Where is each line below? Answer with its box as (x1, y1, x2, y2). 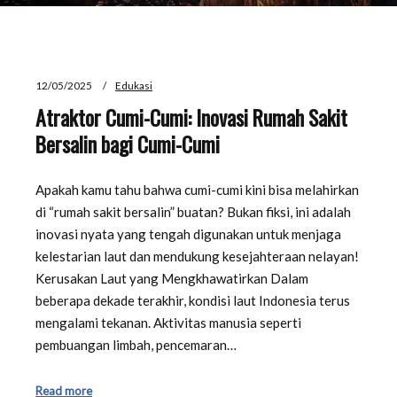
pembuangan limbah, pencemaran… (35, 337, 237, 354)
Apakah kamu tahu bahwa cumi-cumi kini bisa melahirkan (35, 182, 359, 198)
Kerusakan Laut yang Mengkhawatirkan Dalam (35, 270, 308, 287)
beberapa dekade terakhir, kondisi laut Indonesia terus (35, 292, 350, 309)
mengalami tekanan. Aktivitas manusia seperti (35, 315, 301, 331)
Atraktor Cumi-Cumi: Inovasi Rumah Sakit (35, 101, 347, 133)
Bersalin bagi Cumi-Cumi (35, 128, 220, 160)
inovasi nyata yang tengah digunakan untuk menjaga (35, 226, 341, 243)
